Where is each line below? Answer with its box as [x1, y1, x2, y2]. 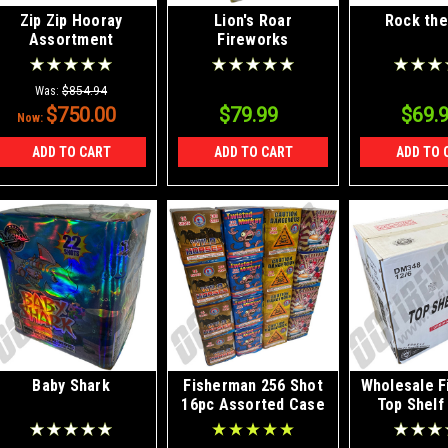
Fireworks [217, 29, 289, 49]
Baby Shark [32, 375, 110, 395]
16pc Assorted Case [181, 394, 325, 414]
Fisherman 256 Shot [183, 375, 323, 395]
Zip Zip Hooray [19, 10, 123, 30]
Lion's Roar [214, 10, 292, 30]
